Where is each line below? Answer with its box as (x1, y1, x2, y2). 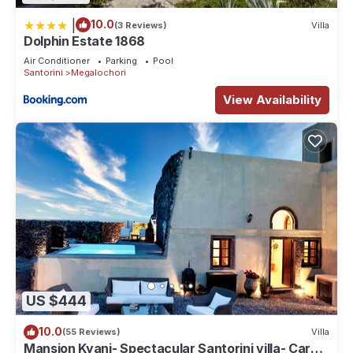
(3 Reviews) (114, 19, 167, 31)
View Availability (223, 92, 321, 108)
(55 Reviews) (62, 326, 121, 338)
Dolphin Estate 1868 (24, 33, 145, 50)
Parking (106, 55, 137, 67)
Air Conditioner (24, 55, 90, 67)
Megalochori (71, 67, 126, 79)
